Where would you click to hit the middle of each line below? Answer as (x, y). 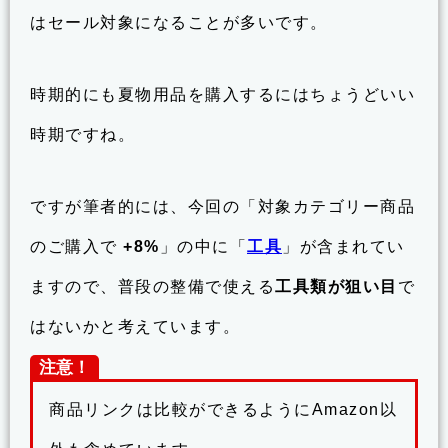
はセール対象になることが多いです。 (179, 22)
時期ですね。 (82, 134)
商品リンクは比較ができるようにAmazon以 (223, 409)
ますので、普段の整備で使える (152, 286)
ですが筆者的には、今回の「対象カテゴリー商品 (222, 206)
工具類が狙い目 (336, 286)
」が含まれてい (343, 246)
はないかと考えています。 (135, 326)
